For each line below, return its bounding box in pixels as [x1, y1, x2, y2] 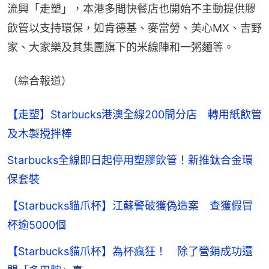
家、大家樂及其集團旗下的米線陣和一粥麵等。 [7, 41, 234, 54]
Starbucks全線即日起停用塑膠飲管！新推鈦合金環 [7, 154, 253, 167]
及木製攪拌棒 [7, 127, 72, 141]
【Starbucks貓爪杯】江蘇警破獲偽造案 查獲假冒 [7, 199, 253, 213]
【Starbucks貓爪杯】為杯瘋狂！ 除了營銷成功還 [7, 245, 253, 258]
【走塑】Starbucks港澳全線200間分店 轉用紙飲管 [7, 108, 262, 121]
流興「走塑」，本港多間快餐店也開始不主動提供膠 [7, 2, 256, 16]
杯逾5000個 [7, 219, 66, 232]
